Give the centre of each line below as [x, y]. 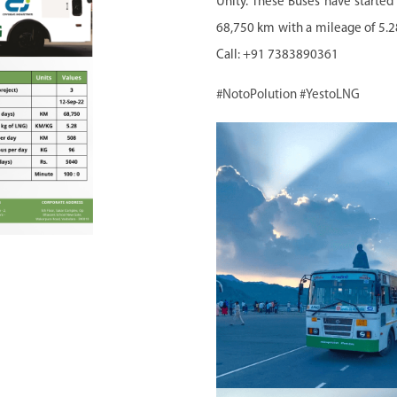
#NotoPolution [257, 95]
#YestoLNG [330, 95]
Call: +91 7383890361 [277, 55]
